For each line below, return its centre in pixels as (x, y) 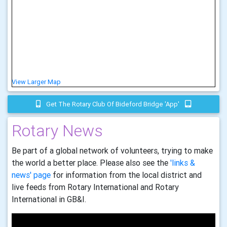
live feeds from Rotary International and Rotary (95, 187)
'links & (183, 163)
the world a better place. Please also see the (91, 163)
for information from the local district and (126, 175)
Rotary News (57, 131)
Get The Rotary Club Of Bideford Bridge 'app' (112, 104)
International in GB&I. (49, 199)
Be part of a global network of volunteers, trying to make (112, 151)
